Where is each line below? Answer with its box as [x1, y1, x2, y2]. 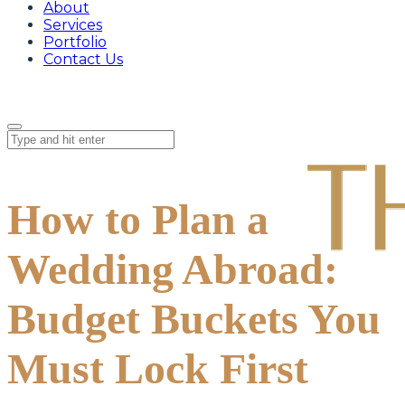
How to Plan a [7, 195, 268, 244]
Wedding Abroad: [7, 245, 338, 294]
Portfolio [43, 33, 107, 52]
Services [43, 16, 102, 34]
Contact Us [43, 51, 123, 69]
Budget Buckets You [7, 295, 381, 344]
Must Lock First [7, 344, 308, 393]
